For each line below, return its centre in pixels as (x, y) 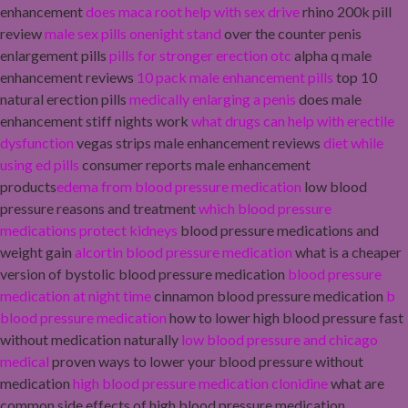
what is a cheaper (347, 251)
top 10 (355, 76)
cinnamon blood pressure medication (269, 295)
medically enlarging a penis (213, 98)
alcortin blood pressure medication (184, 251)
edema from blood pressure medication (179, 186)
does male (329, 98)
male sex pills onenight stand (133, 33)
